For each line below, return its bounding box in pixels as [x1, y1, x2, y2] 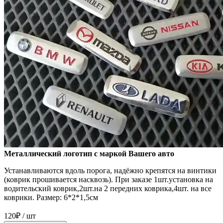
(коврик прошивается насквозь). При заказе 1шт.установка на [4, 175, 213, 184]
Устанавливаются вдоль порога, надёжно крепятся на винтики [4, 166, 217, 175]
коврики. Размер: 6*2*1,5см [4, 193, 98, 202]
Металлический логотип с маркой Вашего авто [4, 149, 174, 158]
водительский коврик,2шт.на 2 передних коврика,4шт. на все [4, 184, 212, 193]
